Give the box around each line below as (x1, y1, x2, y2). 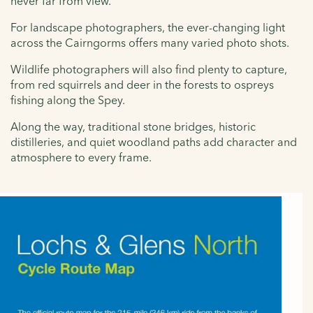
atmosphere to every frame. (10, 150, 152, 164)
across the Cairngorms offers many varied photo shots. (10, 35, 292, 50)
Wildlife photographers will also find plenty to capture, (10, 61, 287, 76)
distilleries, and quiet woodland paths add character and (10, 134, 297, 149)
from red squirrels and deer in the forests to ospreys (10, 77, 274, 92)
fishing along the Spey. (10, 92, 125, 107)
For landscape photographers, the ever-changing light (10, 20, 285, 34)
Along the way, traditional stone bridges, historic (10, 119, 256, 133)
